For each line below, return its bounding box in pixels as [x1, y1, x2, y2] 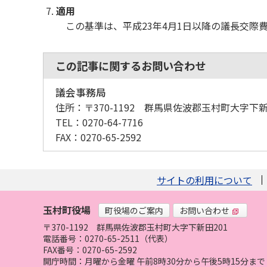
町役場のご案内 [105, 204, 163, 216]
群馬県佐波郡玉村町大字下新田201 [97, 221, 228, 233]
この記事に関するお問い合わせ [55, 58, 206, 73]
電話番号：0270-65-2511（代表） [43, 232, 173, 244]
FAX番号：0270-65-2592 [43, 244, 137, 256]
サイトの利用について [157, 173, 252, 187]
